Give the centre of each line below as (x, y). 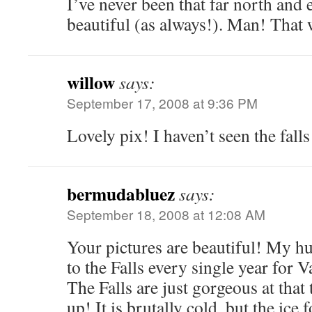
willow (91, 82)
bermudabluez (121, 194)
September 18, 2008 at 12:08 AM (166, 214)
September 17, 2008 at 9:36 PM (162, 103)
